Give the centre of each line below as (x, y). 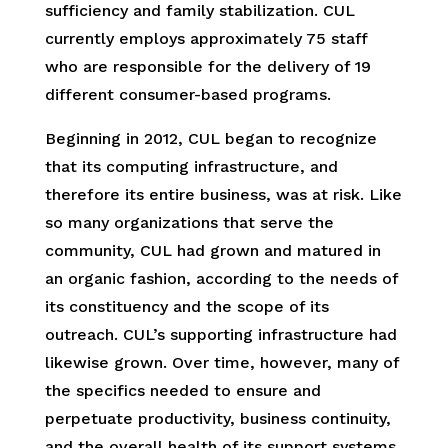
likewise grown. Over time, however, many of (221, 362)
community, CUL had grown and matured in (212, 250)
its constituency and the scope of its (186, 306)
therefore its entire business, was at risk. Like (223, 194)
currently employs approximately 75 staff (205, 38)
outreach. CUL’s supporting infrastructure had (220, 334)
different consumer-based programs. (187, 94)
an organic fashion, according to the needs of (221, 278)
